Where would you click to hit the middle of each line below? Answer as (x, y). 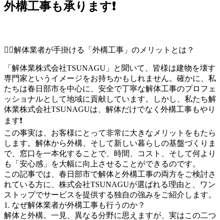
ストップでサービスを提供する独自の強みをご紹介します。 (110, 194)
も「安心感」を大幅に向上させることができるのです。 (102, 164)
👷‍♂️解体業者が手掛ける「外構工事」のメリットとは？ (99, 50)
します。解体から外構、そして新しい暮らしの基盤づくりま (110, 143)
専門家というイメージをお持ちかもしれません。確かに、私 (110, 78)
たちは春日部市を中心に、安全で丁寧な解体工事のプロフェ (110, 88)
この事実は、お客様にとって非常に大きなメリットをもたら (110, 133)
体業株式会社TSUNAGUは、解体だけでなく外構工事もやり (110, 109)
